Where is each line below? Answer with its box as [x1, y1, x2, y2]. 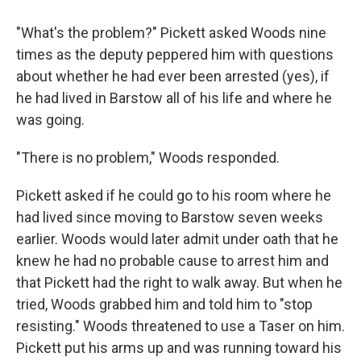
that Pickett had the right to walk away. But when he [16, 273, 342, 291]
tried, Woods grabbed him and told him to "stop [16, 295, 313, 313]
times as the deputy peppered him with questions [16, 45, 334, 63]
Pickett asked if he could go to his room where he [16, 186, 331, 204]
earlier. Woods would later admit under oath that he [16, 230, 338, 247]
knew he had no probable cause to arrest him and [16, 251, 329, 269]
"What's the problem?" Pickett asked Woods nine [16, 23, 326, 41]
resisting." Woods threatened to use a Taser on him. [16, 317, 345, 334]
